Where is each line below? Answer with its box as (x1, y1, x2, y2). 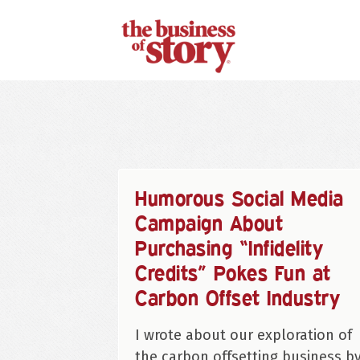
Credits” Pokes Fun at (135, 260, 331, 285)
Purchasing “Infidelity (135, 235, 324, 260)
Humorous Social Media (135, 186, 344, 211)
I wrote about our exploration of (135, 326, 352, 345)
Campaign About (135, 211, 284, 235)
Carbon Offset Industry (135, 285, 341, 310)
